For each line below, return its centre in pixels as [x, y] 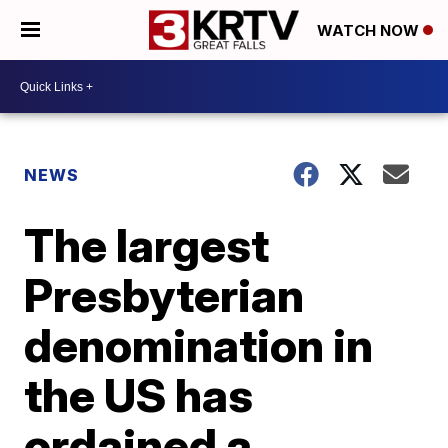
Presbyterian [164, 295]
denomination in [199, 345]
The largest [147, 245]
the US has [139, 395]
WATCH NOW [370, 31]
